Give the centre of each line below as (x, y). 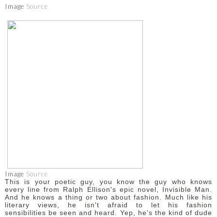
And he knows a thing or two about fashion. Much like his (108, 197)
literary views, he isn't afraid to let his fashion (108, 205)
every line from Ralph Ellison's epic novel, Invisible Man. (108, 189)
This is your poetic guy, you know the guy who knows (108, 182)
